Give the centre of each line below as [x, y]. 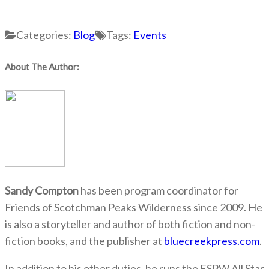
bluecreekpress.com [212, 240]
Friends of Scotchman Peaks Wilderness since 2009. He [134, 207]
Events [150, 35]
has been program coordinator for [159, 190]
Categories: [45, 35]
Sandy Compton [42, 190]
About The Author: [42, 66]
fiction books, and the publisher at [84, 240]
